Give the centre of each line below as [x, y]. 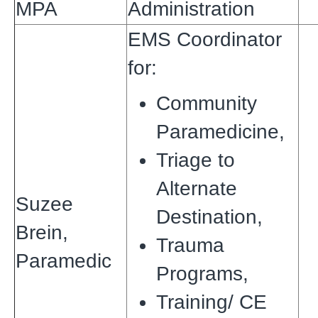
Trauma [190, 245]
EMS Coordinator [205, 39]
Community [207, 103]
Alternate [197, 188]
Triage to [196, 160]
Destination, [209, 216]
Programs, [202, 273]
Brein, [42, 232]
